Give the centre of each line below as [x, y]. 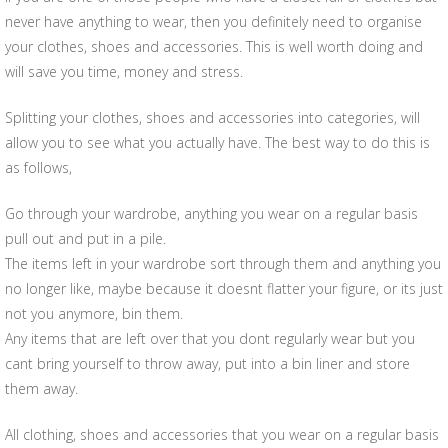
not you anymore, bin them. [94, 313]
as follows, [38, 167]
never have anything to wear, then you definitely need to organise [213, 21]
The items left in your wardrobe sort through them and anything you [223, 263]
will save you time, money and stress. [124, 71]
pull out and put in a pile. [85, 238]
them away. [41, 388]
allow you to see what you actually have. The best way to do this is [217, 142]
